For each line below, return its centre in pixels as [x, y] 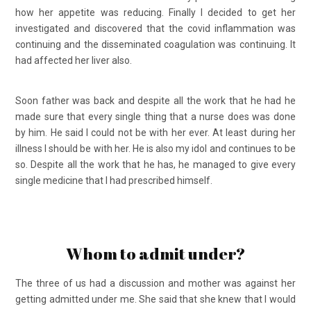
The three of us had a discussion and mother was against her [155, 283]
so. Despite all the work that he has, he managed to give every [155, 165]
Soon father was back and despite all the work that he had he [155, 101]
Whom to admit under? [155, 253]
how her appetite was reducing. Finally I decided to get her [155, 13]
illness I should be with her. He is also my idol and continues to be [155, 149]
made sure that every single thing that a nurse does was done [155, 117]
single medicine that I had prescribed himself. [114, 181]
